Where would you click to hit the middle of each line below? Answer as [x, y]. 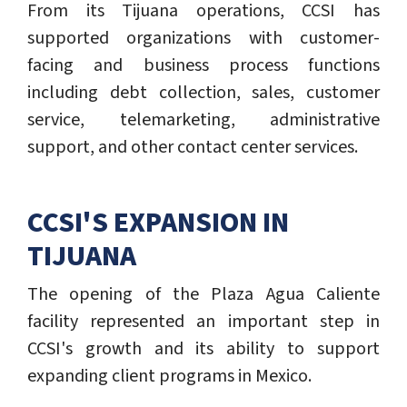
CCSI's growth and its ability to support [203, 349]
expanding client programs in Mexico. [169, 377]
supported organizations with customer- [203, 39]
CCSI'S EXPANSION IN [158, 223]
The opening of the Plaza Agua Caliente [203, 295]
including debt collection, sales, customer [203, 93]
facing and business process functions [203, 66]
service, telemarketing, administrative [203, 120]
